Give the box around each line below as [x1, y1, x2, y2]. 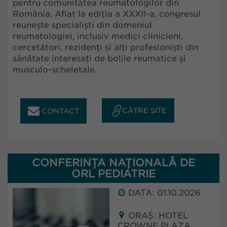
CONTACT [40, 107, 79, 115]
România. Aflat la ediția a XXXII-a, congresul [13, 9, 201, 19]
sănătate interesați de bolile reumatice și [13, 54, 186, 63]
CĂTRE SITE [122, 106, 167, 115]
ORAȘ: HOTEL [126, 210, 188, 220]
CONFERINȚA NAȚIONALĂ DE [32, 157, 195, 169]
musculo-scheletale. [13, 65, 97, 74]
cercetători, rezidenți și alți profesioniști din [13, 43, 199, 52]
